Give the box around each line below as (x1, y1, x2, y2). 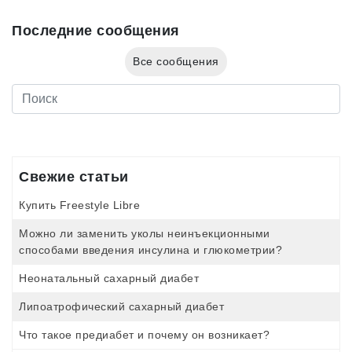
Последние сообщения (12, 22, 180, 38)
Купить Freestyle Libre (19, 198, 140, 211)
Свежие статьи (19, 168, 129, 185)
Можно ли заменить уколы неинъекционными (19, 226, 270, 240)
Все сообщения (133, 54, 219, 68)
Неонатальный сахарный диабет (19, 271, 199, 284)
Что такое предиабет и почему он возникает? (19, 328, 269, 341)
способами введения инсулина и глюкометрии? (19, 243, 282, 256)
